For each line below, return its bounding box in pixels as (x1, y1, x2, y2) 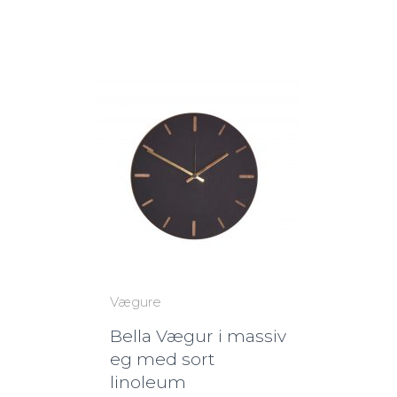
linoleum (110, 372, 186, 393)
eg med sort (110, 349, 214, 370)
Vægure (110, 293, 161, 310)
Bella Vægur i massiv (110, 326, 286, 346)
